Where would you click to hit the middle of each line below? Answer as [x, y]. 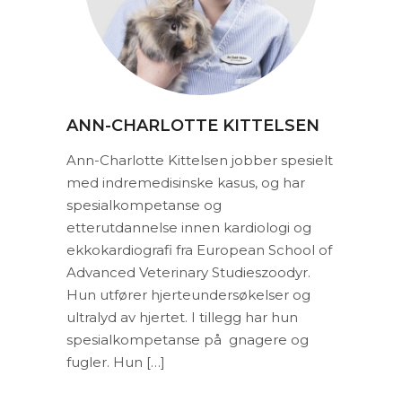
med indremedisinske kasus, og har [186, 183]
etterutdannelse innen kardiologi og [189, 227]
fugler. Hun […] [116, 362]
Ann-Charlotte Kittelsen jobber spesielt [200, 160]
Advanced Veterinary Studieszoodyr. [188, 272]
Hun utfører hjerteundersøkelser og [188, 295]
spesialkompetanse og [144, 205]
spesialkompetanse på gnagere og [188, 340]
